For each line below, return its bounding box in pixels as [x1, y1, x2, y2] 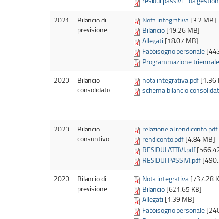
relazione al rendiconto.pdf [142, 124, 218, 133]
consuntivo [77, 133, 109, 143]
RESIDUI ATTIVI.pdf [142, 145, 196, 154]
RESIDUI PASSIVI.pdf [142, 155, 201, 165]
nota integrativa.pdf [142, 75, 199, 85]
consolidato [77, 85, 110, 94]
